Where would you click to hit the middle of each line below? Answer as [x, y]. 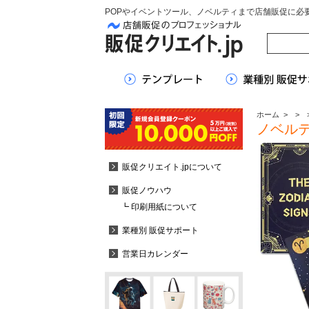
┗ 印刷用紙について [159, 207]
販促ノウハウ [147, 190]
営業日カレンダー [155, 254]
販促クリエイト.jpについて [172, 167]
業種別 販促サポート [160, 230]
